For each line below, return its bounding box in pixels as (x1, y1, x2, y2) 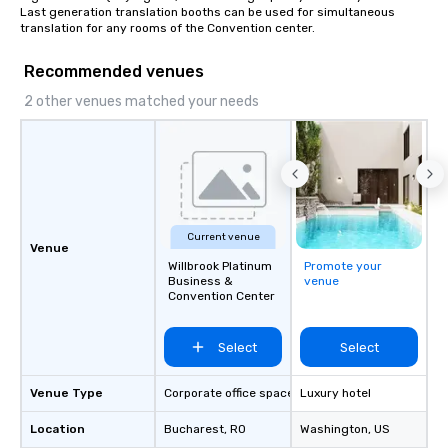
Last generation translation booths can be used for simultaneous (20, 5, 395, 19)
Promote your (304, 259, 382, 273)
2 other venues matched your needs (24, 93, 259, 110)
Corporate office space (164, 386, 294, 400)
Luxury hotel (300, 386, 371, 400)
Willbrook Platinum (168, 259, 272, 273)
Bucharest (164, 422, 224, 436)
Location (30, 422, 85, 436)
